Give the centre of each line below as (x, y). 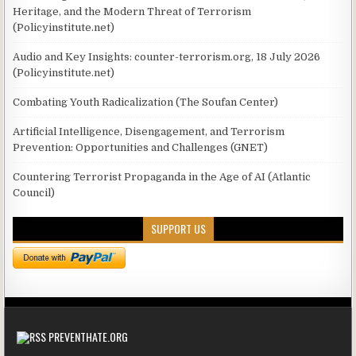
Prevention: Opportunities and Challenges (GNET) (141, 148)
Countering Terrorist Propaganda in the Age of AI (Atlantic (162, 177)
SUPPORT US (178, 229)
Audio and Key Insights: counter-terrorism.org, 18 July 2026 (167, 57)
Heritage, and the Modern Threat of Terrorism (132, 12)
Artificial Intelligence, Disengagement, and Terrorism (149, 132)
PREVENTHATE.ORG (89, 337)
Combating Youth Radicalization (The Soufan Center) (146, 103)
